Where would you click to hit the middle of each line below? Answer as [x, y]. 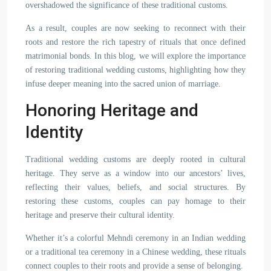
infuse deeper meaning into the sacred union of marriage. [123, 84]
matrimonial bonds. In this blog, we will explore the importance [135, 56]
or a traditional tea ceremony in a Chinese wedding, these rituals [135, 252]
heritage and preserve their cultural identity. [100, 215]
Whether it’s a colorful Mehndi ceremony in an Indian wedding [135, 238]
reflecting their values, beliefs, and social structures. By [135, 187]
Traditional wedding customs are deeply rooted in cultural [135, 159]
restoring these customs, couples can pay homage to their [135, 201]
